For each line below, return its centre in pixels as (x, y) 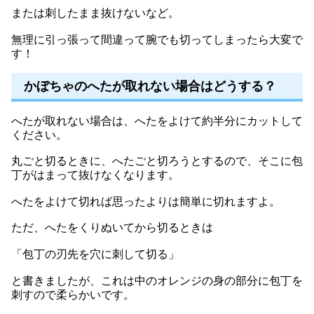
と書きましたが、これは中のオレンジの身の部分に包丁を (157, 280)
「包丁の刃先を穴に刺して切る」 (95, 254)
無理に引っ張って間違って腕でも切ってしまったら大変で (157, 39)
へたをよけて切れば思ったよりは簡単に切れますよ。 (146, 201)
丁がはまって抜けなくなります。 (95, 175)
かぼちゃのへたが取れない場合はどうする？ (150, 86)
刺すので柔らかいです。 (73, 294)
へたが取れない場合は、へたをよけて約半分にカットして (157, 121)
